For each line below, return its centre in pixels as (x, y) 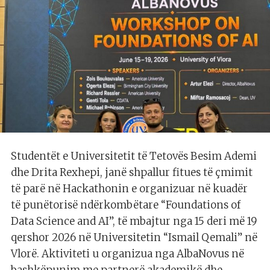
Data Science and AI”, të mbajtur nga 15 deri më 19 (134, 221)
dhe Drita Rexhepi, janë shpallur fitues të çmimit (132, 173)
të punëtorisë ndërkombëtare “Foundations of (126, 205)
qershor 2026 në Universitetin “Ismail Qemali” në (134, 238)
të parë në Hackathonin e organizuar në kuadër (129, 189)
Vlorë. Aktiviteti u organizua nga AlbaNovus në (127, 254)
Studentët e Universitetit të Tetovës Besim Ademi (134, 156)
